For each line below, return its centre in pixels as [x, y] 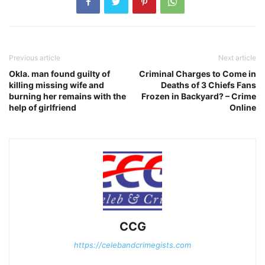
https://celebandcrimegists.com [132, 245]
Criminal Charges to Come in [198, 73]
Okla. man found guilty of [59, 73]
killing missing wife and [56, 85]
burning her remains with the [67, 96]
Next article [237, 57]
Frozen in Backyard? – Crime [199, 96]
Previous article [35, 57]
